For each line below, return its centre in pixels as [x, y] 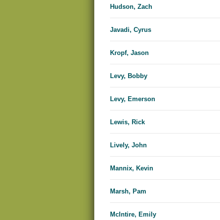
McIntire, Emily [133, 215]
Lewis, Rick [127, 122]
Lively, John [128, 145]
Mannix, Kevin [132, 168]
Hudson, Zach [131, 7]
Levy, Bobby [129, 76]
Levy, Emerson [133, 99]
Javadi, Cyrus [131, 30]
